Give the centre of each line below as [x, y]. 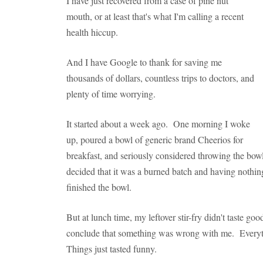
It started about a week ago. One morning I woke [158, 124]
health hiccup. [92, 32]
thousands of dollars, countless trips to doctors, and [160, 78]
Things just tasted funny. [112, 249]
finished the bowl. [99, 187]
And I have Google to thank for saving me [144, 62]
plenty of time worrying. [111, 94]
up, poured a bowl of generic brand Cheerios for [155, 139]
